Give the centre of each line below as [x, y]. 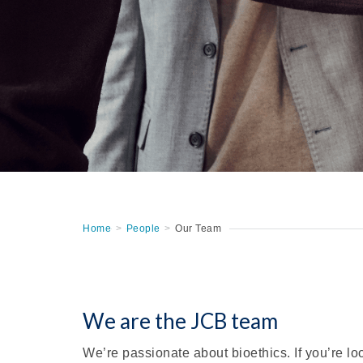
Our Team [198, 229]
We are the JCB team [180, 321]
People [143, 229]
